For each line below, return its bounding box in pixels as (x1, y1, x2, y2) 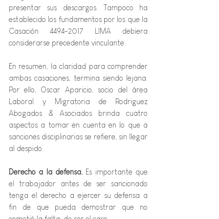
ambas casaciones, (9, 74, 71, 83)
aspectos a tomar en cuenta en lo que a (9, 121, 148, 130)
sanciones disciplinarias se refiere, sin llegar (9, 132, 148, 141)
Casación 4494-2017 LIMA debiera (9, 27, 148, 36)
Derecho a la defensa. (9, 168, 83, 176)
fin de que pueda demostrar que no (9, 203, 148, 212)
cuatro (126, 109, 148, 118)
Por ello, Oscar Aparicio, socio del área (9, 86, 148, 94)
